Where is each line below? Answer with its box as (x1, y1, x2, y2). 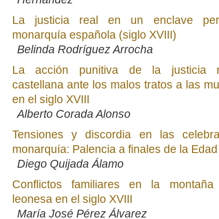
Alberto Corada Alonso (17, 107, 131, 120)
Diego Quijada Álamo (17, 157, 124, 170)
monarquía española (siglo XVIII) (12, 28, 176, 41)
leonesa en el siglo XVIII (12, 192, 132, 205)
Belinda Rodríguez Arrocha (17, 43, 153, 56)
